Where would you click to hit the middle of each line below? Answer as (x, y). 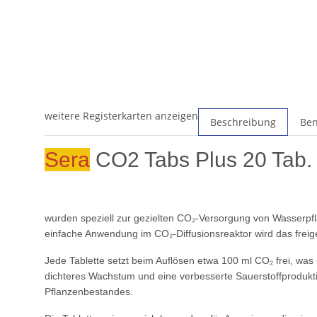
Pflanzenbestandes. (89, 292)
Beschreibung (243, 122)
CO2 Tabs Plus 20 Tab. (201, 160)
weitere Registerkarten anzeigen (121, 116)
